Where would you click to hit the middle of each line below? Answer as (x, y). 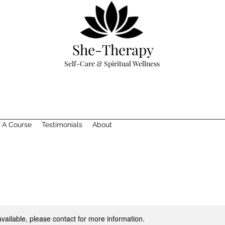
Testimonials (62, 125)
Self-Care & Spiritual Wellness (112, 64)
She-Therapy (113, 49)
